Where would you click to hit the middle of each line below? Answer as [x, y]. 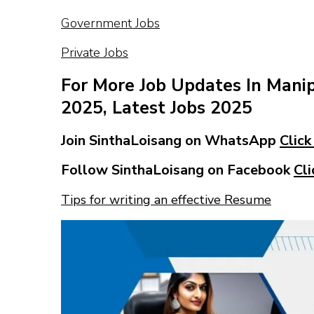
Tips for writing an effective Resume [166, 199]
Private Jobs [95, 52]
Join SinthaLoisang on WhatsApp [170, 140]
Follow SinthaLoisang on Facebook [177, 170]
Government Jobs [110, 23]
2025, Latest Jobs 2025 [157, 108]
